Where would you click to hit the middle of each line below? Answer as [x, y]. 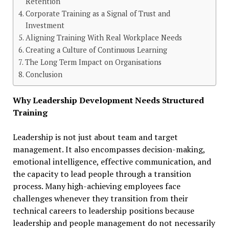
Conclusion [44, 75]
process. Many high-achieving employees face [96, 186]
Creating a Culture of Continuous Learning [96, 50]
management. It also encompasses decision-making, [109, 150]
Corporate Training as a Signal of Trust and [98, 14]
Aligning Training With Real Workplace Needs [104, 38]
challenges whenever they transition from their [100, 199]
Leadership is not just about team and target [95, 137]
